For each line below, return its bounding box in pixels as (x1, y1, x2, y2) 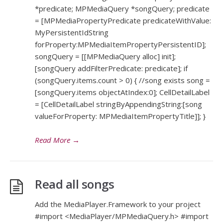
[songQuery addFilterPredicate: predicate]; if (35, 63, 188, 74)
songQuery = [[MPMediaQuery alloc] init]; (35, 51, 176, 62)
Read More (35, 135, 70, 145)
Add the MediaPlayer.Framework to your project (35, 199, 201, 210)
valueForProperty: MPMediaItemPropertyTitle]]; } (35, 111, 206, 121)
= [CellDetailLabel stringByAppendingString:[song (35, 99, 202, 110)
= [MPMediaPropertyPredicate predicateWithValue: (35, 15, 211, 26)
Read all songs (35, 176, 114, 193)
